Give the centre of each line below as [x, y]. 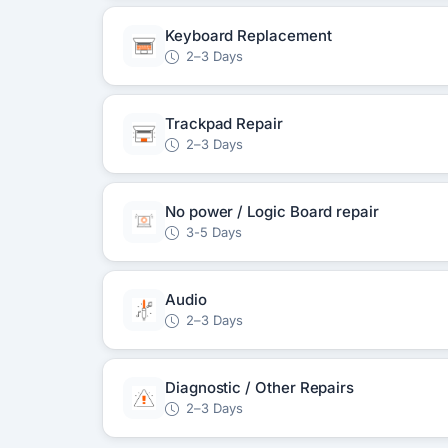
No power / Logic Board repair [272, 211]
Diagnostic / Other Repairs [260, 387]
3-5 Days [211, 232]
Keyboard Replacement [248, 35]
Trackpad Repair [224, 123]
